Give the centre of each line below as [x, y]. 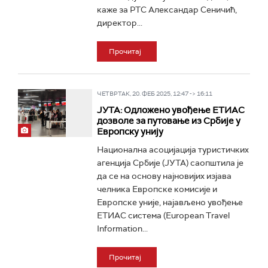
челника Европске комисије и [157, 189]
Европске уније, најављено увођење [170, 202]
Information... [122, 229]
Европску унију [130, 132]
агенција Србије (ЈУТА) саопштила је [170, 163]
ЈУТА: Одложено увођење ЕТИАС [170, 110]
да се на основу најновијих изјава [164, 176]
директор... [119, 23]
